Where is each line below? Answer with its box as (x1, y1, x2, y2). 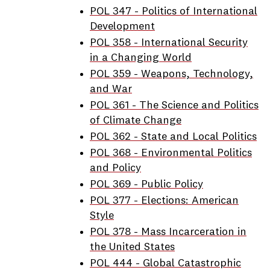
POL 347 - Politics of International (90, 6, 257, 17)
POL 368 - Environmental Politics (90, 148, 252, 159)
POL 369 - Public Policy (90, 179, 203, 190)
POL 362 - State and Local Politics (90, 131, 257, 142)
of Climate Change (90, 115, 181, 126)
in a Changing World (90, 52, 192, 63)
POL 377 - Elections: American (90, 195, 239, 206)
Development (90, 21, 155, 32)
